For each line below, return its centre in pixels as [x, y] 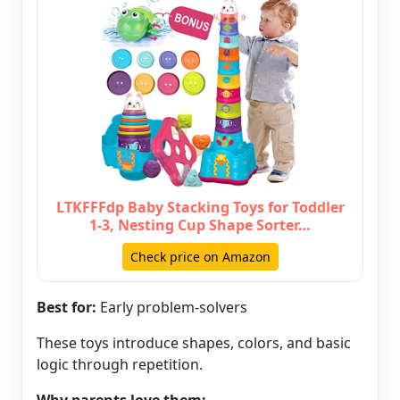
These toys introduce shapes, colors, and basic [194, 343]
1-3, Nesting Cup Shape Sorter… [200, 225]
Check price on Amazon [200, 257]
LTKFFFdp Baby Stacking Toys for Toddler [200, 208]
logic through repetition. [120, 365]
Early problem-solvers [172, 308]
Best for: [67, 308]
